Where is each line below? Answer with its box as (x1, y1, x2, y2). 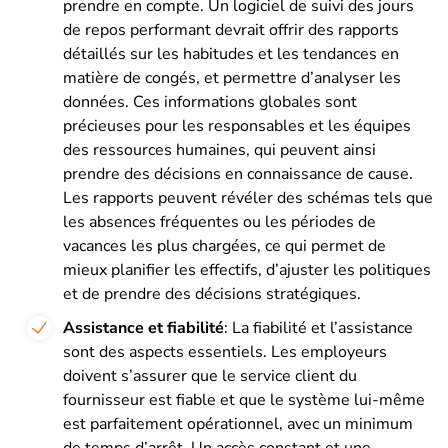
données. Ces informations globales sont (63, 90, 357, 113)
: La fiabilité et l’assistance (224, 316, 413, 339)
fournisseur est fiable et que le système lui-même (63, 388, 425, 411)
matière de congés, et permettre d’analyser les (63, 66, 401, 89)
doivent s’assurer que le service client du (63, 364, 357, 387)
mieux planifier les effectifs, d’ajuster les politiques (63, 258, 431, 281)
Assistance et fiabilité (63, 316, 224, 339)
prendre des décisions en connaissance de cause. (63, 162, 413, 185)
